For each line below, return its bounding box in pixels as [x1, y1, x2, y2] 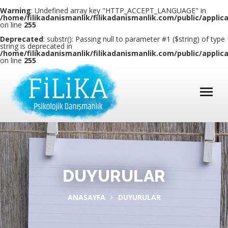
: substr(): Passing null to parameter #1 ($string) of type [43, 34, 225, 44]
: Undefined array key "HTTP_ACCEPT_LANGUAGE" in [31, 6, 206, 15]
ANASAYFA [67, 192, 105, 202]
